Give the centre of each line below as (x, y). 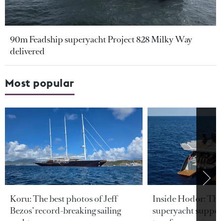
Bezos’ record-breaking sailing (65, 211)
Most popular (40, 83)
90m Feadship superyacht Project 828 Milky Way (101, 40)
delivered (27, 52)
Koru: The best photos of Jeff (64, 199)
